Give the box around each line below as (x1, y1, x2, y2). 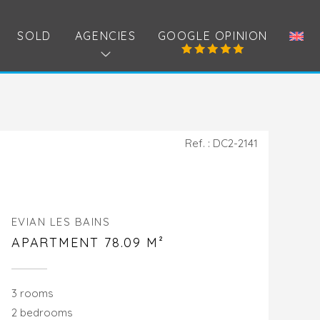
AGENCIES (74, 29, 136, 43)
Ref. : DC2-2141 (184, 136, 258, 150)
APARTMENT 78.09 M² (11, 234, 164, 251)
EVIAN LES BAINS (11, 215, 111, 229)
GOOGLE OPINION (157, 29, 268, 43)
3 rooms (11, 286, 54, 301)
